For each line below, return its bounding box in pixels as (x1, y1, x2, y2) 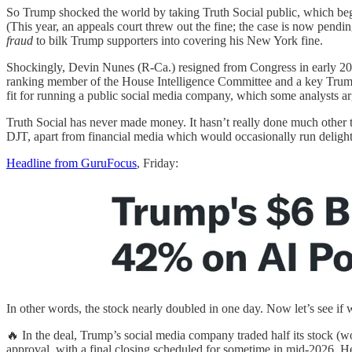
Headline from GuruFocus (6, 156, 137, 170)
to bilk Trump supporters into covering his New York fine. (33, 34, 323, 48)
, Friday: (137, 156, 178, 170)
